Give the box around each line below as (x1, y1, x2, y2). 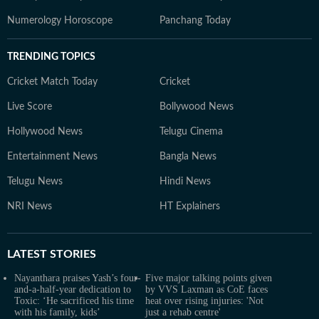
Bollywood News (159, 101, 234, 112)
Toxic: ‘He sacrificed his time (14, 295, 134, 306)
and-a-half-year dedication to (14, 283, 131, 295)
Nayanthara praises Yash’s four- (14, 272, 141, 283)
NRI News (7, 201, 52, 211)
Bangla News (159, 151, 216, 162)
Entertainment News (7, 151, 98, 162)
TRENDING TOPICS (7, 51, 95, 62)
